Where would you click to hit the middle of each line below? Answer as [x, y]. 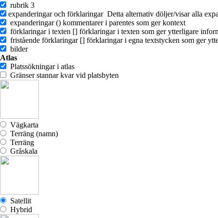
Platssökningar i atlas [40, 66]
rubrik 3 [20, 5]
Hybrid [19, 209]
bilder [17, 49]
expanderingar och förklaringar [56, 14]
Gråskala [22, 151]
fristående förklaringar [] [45, 40]
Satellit [19, 201]
